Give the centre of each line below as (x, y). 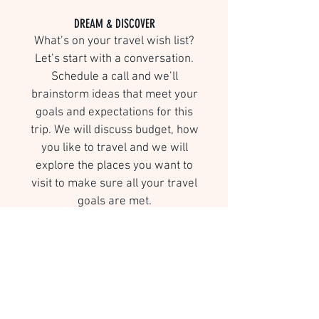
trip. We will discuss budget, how (114, 130)
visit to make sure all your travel (114, 184)
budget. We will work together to (114, 307)
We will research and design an (114, 253)
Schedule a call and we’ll (114, 77)
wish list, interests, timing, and (114, 289)
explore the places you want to (114, 166)
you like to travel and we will (114, 148)
